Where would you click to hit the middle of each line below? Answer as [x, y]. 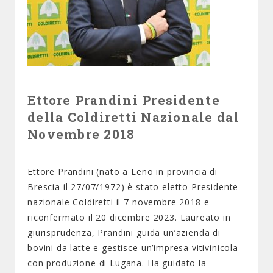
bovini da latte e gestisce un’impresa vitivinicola [133, 248]
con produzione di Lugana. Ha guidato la [117, 263]
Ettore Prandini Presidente [124, 100]
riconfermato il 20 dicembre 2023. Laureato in [129, 217]
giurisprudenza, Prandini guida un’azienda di [124, 232]
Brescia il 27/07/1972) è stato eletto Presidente [133, 187]
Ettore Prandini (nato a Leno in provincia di [122, 172]
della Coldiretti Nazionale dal [133, 117]
